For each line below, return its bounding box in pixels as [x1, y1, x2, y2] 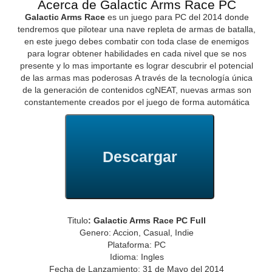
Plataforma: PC [107, 240, 166, 250]
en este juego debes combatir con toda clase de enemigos [24, 36, 250, 47]
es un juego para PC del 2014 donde [104, 12, 249, 22]
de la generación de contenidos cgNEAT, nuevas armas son [22, 85, 251, 95]
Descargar [102, 148, 177, 165]
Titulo [67, 216, 89, 226]
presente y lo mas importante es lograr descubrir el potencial [20, 61, 254, 71]
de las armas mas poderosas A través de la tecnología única [21, 73, 253, 83]
